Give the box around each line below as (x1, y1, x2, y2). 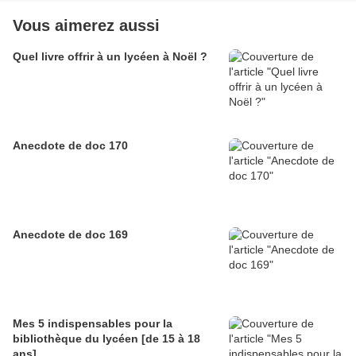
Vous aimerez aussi (13, 17, 160, 34)
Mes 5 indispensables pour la (13, 317, 172, 330)
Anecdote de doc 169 (13, 228, 128, 241)
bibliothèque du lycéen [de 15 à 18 (13, 332, 200, 345)
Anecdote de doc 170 (13, 139, 128, 152)
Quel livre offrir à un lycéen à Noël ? (13, 50, 207, 63)
